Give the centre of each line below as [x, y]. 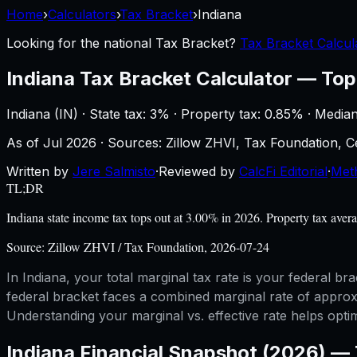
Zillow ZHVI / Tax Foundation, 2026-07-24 [159, 246]
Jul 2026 [70, 142]
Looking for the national [81, 43]
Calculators [82, 14]
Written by [37, 171]
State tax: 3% [129, 114]
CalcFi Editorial [283, 171]
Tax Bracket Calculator [186, 78]
